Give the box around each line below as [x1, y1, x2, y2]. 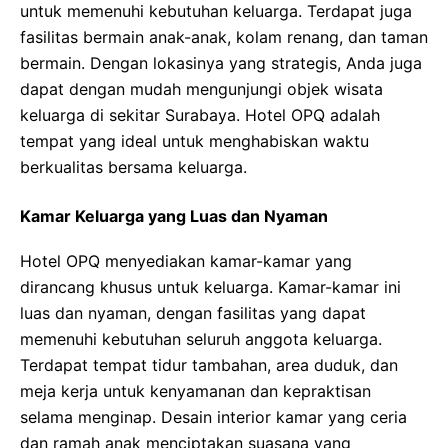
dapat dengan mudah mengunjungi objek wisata [20, 79, 383, 99]
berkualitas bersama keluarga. [20, 157, 247, 177]
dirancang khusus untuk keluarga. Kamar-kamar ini [20, 277, 401, 297]
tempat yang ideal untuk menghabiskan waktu [20, 131, 369, 151]
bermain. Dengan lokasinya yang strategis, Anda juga [20, 53, 422, 73]
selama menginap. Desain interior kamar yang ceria [20, 407, 407, 427]
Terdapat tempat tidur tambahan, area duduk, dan [20, 355, 398, 375]
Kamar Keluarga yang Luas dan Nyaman [20, 206, 328, 226]
